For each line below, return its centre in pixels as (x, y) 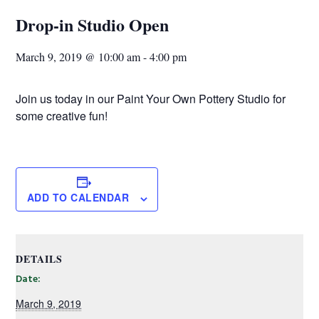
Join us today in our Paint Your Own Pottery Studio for (151, 99)
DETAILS (40, 259)
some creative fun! (62, 116)
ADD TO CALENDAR (78, 198)
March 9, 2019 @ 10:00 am (78, 57)
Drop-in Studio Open (93, 25)
